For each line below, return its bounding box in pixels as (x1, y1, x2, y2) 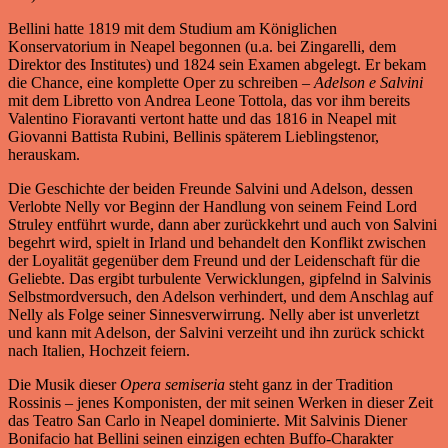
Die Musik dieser (8, 376, 120, 394)
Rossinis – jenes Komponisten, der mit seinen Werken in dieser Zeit (8, 394, 433, 412)
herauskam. (8, 146, 80, 164)
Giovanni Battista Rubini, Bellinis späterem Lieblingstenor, (8, 128, 379, 146)
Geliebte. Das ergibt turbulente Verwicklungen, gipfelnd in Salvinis (8, 270, 431, 288)
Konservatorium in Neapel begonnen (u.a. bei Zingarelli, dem (8, 38, 396, 56)
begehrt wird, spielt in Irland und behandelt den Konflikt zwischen (8, 234, 426, 252)
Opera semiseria (120, 376, 225, 394)
